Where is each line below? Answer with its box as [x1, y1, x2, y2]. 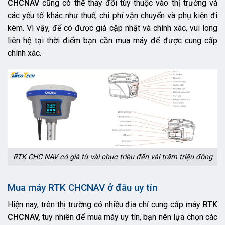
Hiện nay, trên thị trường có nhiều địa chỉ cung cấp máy [8, 200, 203, 210]
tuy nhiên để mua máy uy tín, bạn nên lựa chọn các [40, 212, 217, 222]
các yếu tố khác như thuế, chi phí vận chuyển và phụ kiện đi [8, 10, 217, 20]
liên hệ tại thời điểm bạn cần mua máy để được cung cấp [8, 35, 217, 45]
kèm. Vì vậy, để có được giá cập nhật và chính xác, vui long [8, 23, 217, 33]
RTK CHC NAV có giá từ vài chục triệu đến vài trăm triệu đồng [13, 152, 212, 161]
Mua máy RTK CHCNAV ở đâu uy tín [8, 181, 160, 193]
